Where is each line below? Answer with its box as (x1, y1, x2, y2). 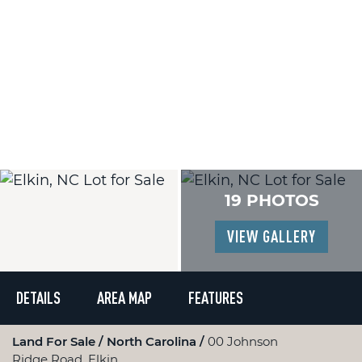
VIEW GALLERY (227, 227, 316, 246)
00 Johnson (208, 334, 278, 349)
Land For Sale (12, 334, 99, 349)
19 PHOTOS (224, 191, 319, 210)
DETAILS (16, 288, 61, 307)
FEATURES (188, 288, 243, 307)
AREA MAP (97, 288, 152, 307)
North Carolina (107, 334, 200, 349)
